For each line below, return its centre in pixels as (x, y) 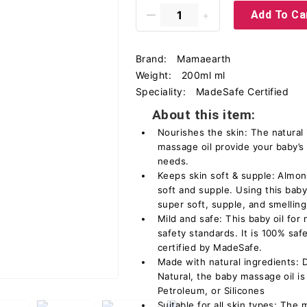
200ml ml (203, 75)
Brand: (153, 59)
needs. (173, 161)
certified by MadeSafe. (210, 247)
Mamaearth (204, 59)
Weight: (155, 75)
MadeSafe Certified (242, 91)
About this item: (204, 115)
